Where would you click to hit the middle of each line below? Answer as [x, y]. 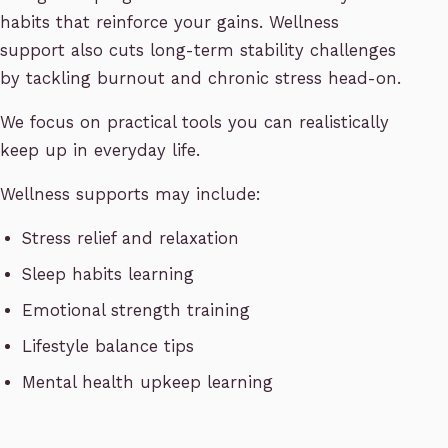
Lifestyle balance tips [108, 347]
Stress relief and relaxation [131, 239]
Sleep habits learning [108, 275]
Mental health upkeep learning [148, 383]
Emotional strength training [136, 311]
